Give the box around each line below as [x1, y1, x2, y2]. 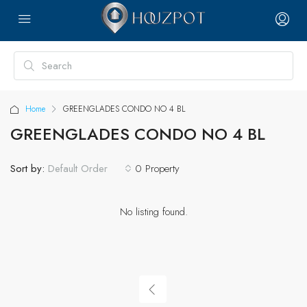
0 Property [135, 160, 180, 176]
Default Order [48, 161, 108, 176]
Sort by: [10, 160, 45, 176]
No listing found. [119, 204, 188, 219]
